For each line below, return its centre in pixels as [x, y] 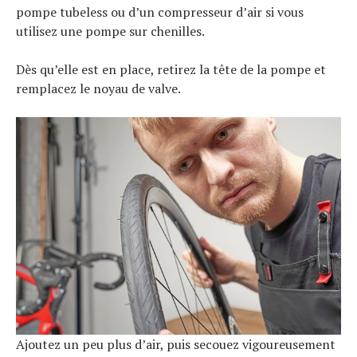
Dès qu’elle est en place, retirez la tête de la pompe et [171, 70]
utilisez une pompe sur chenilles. [110, 31]
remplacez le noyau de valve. [98, 89]
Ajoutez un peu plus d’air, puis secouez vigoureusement [176, 344]
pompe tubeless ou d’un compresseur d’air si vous [160, 12]
